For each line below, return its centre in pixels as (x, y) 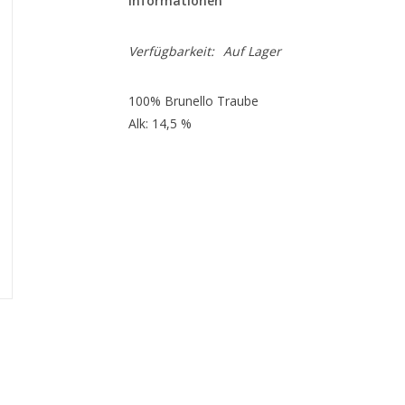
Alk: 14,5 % (160, 123)
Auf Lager (252, 51)
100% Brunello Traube (193, 101)
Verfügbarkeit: (171, 51)
